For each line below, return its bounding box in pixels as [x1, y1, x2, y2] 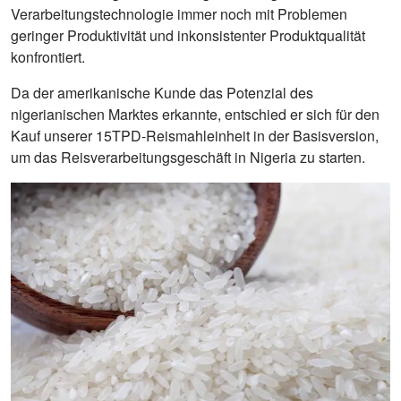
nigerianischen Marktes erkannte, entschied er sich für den [11, 104, 380, 124]
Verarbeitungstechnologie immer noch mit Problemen [11, 4, 347, 24]
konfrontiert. [11, 47, 85, 67]
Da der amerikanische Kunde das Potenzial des [11, 82, 313, 103]
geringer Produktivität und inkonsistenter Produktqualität [11, 25, 365, 46]
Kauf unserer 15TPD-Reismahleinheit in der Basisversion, [11, 125, 379, 146]
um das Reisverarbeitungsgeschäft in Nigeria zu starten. [11, 147, 365, 167]
